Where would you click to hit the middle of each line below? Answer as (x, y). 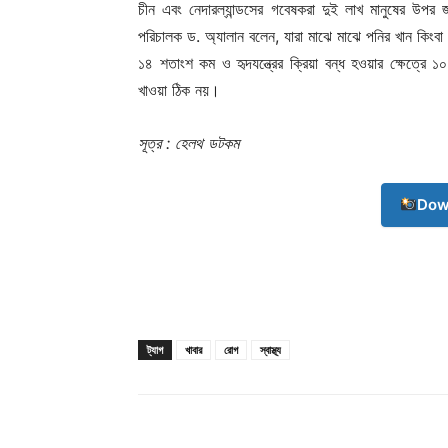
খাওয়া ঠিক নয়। (179, 89)
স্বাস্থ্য (270, 349)
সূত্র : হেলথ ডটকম (188, 142)
